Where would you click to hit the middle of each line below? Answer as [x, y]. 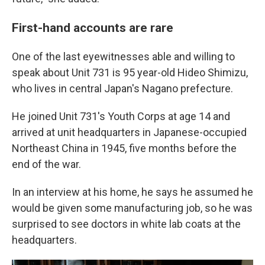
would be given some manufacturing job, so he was [132, 208]
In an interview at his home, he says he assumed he [132, 192]
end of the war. [46, 164]
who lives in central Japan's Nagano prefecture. [122, 88]
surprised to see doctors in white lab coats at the [126, 224]
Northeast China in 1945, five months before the [124, 148]
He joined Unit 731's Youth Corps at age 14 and [121, 116]
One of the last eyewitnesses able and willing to [123, 56]
